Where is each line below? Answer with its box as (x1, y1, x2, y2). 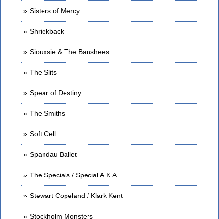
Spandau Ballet (30, 151, 77, 158)
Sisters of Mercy (30, 7, 80, 15)
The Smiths (30, 109, 65, 117)
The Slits (30, 68, 57, 76)
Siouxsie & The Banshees (30, 48, 109, 56)
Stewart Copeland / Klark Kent (30, 192, 123, 199)
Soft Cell (30, 130, 56, 138)
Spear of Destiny (30, 89, 81, 97)
